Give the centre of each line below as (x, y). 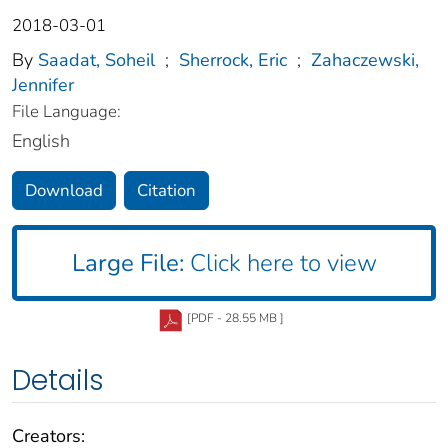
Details (58, 381)
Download (64, 191)
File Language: (66, 112)
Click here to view (280, 263)
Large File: (127, 263)
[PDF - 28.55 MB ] (235, 318)
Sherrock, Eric (233, 60)
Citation (166, 191)
